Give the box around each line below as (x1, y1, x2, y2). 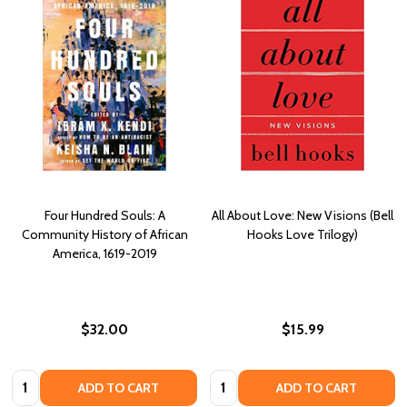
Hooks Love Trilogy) (247, 226, 358, 243)
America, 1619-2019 (52, 245, 157, 263)
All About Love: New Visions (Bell (212, 207, 393, 224)
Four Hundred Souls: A (44, 207, 165, 224)
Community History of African (21, 226, 188, 243)
